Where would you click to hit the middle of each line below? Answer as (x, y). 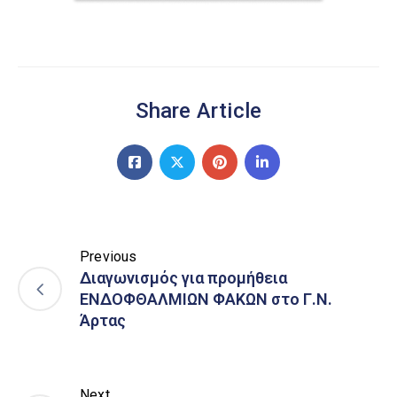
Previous (109, 257)
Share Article (198, 111)
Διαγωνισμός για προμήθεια (183, 278)
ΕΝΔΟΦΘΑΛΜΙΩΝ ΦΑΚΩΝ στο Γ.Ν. (206, 300)
